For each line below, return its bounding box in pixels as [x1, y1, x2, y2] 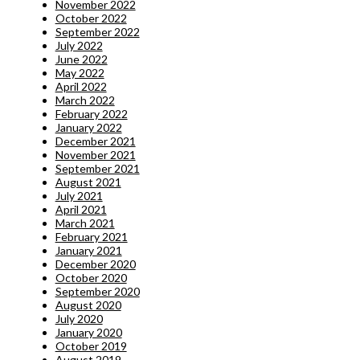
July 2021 [55, 189, 103, 203]
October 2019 [55, 339, 127, 354]
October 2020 [55, 271, 127, 285]
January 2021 [55, 243, 122, 258]
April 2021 [55, 202, 107, 217]
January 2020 [55, 325, 122, 340]
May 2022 [55, 66, 104, 80]
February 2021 [55, 230, 128, 244]
